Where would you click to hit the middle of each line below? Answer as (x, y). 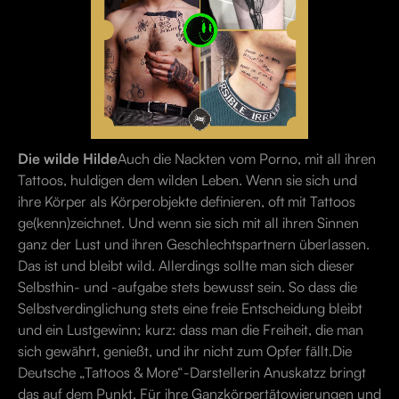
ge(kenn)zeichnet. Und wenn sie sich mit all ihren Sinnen (188, 223)
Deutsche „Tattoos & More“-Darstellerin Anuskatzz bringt (192, 372)
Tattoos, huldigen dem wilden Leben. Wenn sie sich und (187, 180)
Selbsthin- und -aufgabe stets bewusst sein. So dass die (187, 287)
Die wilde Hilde (68, 159)
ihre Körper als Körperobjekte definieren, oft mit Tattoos (187, 201)
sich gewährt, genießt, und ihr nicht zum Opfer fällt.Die (185, 351)
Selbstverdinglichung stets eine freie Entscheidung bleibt (190, 308)
